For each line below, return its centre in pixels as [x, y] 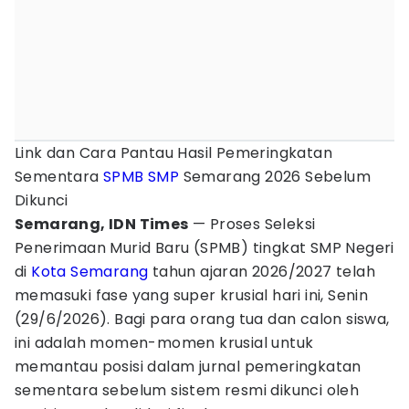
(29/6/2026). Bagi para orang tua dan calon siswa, [202, 319]
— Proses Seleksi [252, 224]
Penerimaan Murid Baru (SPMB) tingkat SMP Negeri [204, 248]
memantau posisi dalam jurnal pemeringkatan [188, 367]
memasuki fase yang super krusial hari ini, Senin [192, 295]
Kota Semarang [90, 272]
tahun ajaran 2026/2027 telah [262, 272]
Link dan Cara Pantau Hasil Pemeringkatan [173, 153]
